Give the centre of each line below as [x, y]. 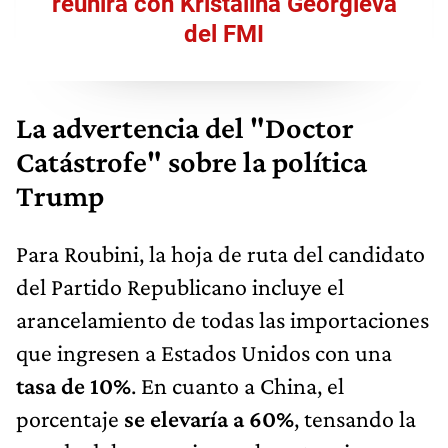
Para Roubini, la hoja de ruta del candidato [220, 253]
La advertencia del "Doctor [185, 127]
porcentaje [67, 418]
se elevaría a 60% [206, 418]
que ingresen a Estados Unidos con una [204, 352]
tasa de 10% [73, 385]
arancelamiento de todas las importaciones [222, 319]
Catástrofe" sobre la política [191, 161]
